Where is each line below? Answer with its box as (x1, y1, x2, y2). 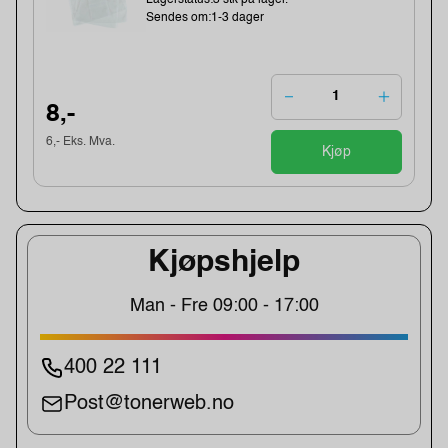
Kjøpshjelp (148, 247, 300, 278)
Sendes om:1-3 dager (146, 11, 265, 24)
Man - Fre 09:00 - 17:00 (129, 296, 319, 315)
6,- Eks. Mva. (46, 136, 116, 149)
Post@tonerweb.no (64, 393, 234, 414)
